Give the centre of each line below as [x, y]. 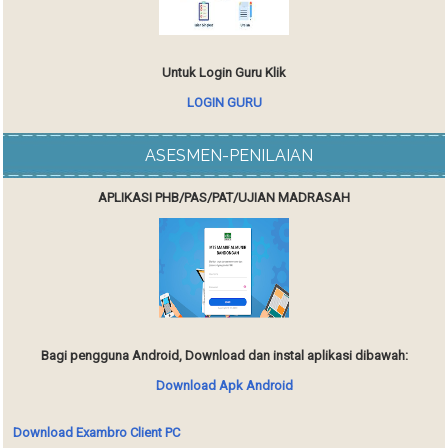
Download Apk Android [224, 385]
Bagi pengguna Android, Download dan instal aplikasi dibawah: [224, 355]
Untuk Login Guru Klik [224, 72]
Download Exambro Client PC [97, 432]
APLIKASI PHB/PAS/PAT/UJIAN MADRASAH [224, 197]
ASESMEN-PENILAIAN [229, 155]
